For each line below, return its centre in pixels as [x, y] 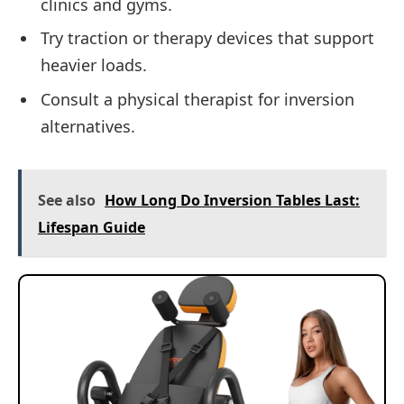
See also [67, 200]
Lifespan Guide [92, 227]
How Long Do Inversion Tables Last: [232, 200]
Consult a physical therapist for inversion [197, 100]
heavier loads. [94, 65]
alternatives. [88, 127]
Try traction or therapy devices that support [207, 38]
